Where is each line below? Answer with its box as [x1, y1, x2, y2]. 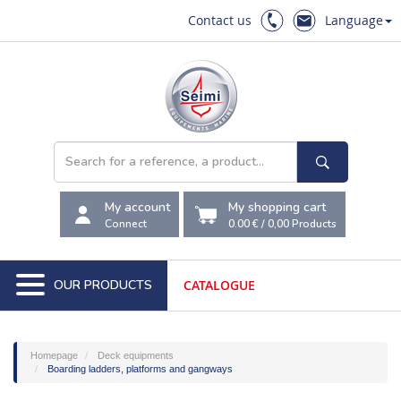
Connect [105, 216, 147, 231]
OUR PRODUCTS [53, 277, 152, 294]
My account [105, 198, 170, 216]
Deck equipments [98, 350, 174, 361]
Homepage [30, 350, 78, 361]
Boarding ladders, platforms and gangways [47, 363, 233, 374]
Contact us [188, 12, 252, 29]
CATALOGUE [183, 277, 255, 294]
